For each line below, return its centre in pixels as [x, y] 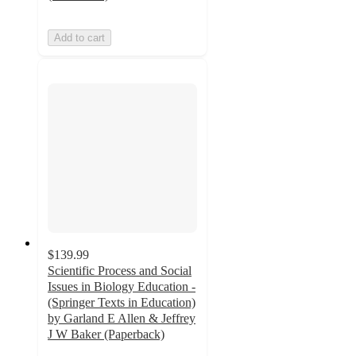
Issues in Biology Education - [122, 287]
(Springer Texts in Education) [122, 303]
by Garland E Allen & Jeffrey [122, 319]
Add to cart [79, 37]
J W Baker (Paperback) [106, 335]
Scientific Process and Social [120, 271]
